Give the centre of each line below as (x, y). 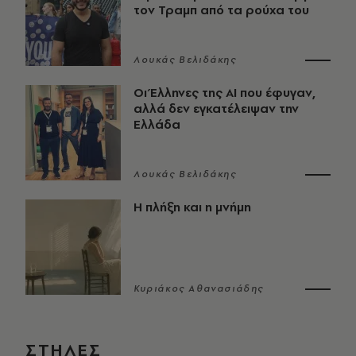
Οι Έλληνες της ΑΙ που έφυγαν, (224, 92)
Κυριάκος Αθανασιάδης (199, 288)
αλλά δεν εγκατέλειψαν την (216, 108)
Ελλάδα (157, 124)
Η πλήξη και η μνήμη (192, 207)
